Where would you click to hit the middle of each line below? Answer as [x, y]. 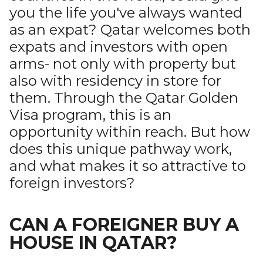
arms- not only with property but [123, 64]
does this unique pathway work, [121, 149]
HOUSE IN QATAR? [93, 243]
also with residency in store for [115, 81]
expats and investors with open [119, 47]
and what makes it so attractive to [128, 166]
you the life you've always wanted [126, 13]
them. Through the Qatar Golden [124, 98]
